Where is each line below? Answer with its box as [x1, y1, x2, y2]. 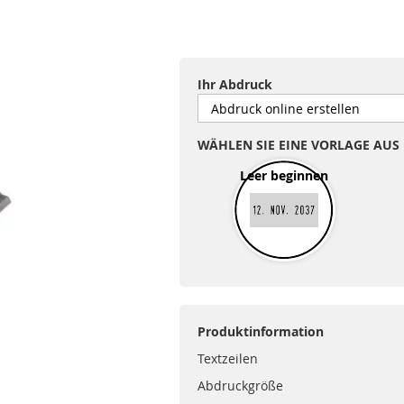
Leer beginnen [239, 166, 328, 184]
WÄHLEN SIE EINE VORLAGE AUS [197, 136, 399, 153]
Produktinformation [197, 323, 324, 340]
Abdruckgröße [197, 377, 283, 394]
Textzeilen [197, 350, 258, 367]
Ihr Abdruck [197, 76, 272, 93]
